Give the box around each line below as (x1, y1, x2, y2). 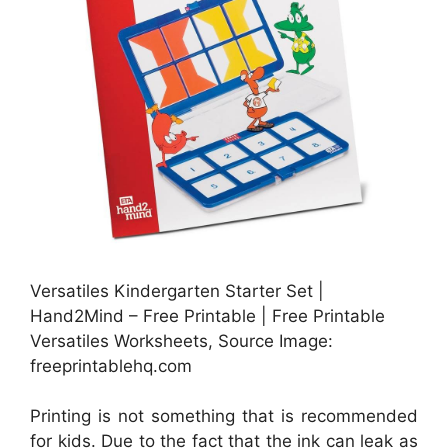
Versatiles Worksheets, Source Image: (30, 330, 333, 351)
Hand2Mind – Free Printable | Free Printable (30, 305, 385, 326)
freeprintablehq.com (30, 355, 192, 376)
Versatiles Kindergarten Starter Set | (30, 280, 324, 301)
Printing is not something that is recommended (30, 406, 418, 427)
